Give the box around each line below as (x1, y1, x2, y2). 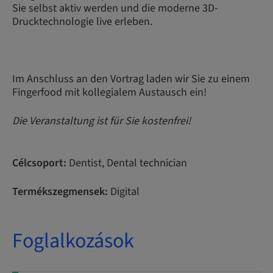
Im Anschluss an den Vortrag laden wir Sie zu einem (12, 71, 250, 87)
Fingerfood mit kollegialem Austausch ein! (12, 85, 207, 100)
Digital (108, 184, 140, 199)
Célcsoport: (12, 155, 66, 171)
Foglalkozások (12, 226, 134, 256)
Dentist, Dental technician (66, 155, 187, 171)
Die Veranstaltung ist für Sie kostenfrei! (12, 113, 191, 129)
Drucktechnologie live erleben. (12, 14, 152, 29)
